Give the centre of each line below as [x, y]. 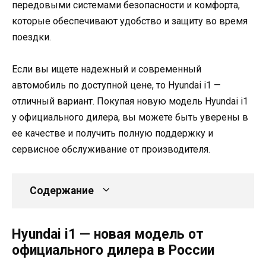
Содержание [62, 191]
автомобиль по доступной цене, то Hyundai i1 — [116, 85]
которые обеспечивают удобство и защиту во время [130, 21]
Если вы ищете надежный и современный [107, 69]
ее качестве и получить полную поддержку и [113, 133]
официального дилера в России [113, 251]
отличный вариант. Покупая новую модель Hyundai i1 [130, 101]
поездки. [31, 37]
